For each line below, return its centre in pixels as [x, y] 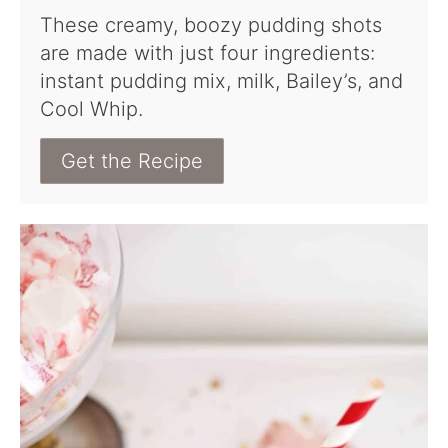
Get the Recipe [132, 161]
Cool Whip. [91, 109]
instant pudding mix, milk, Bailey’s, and [221, 81]
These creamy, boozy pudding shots [211, 25]
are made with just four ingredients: [207, 53]
